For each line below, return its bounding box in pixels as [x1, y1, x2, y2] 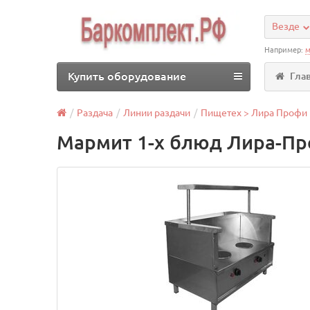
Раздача [77, 107, 113, 118]
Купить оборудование [68, 70, 187, 82]
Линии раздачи [123, 107, 191, 118]
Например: [264, 46, 306, 54]
